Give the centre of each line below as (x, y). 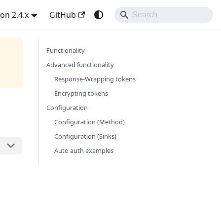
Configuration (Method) (90, 122)
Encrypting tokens (81, 93)
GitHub (62, 15)
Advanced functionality (80, 65)
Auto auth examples (84, 150)
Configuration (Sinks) (85, 136)
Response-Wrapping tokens (95, 79)
